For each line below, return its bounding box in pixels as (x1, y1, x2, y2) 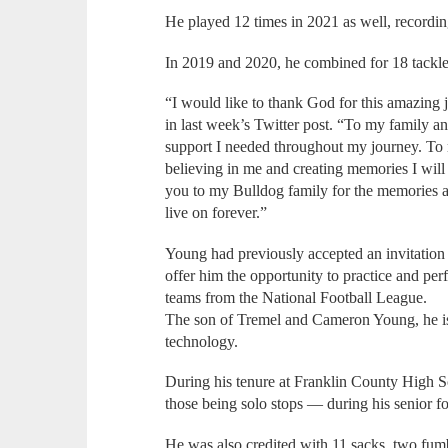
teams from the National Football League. (165, 288, 428, 306)
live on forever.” (165, 204, 268, 222)
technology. (165, 332, 239, 350)
